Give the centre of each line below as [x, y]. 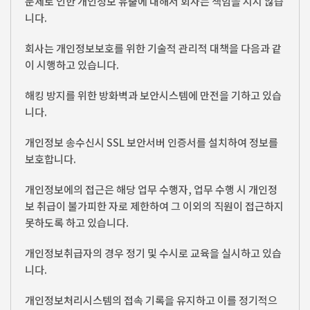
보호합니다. [51, 159]
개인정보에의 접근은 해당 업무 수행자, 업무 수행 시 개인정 [151, 190]
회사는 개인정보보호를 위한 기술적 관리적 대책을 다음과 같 [153, 48]
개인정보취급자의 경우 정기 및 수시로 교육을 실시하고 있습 [153, 253]
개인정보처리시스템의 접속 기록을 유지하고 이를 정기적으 [151, 300]
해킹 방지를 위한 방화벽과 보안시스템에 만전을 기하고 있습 [153, 95]
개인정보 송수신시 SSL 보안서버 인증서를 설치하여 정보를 [152, 143]
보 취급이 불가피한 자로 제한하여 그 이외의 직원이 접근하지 [154, 206]
